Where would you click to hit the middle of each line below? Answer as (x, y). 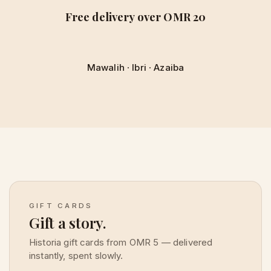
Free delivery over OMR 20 (135, 16)
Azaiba (169, 67)
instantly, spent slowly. (76, 255)
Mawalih (106, 67)
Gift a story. (68, 222)
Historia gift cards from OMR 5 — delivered (121, 242)
